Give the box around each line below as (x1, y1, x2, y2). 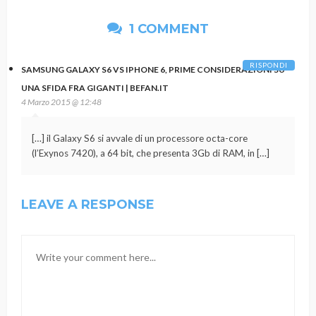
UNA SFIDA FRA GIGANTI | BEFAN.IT (21, 82, 169, 93)
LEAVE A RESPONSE (21, 196, 154, 212)
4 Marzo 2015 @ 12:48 (21, 96, 102, 107)
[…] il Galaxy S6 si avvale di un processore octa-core (32, 132, 248, 144)
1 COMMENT (126, 20, 209, 37)
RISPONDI (250, 60, 288, 69)
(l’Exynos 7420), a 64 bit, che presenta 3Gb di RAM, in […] (32, 147, 269, 159)
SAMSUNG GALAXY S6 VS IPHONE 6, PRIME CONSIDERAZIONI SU (21, 63, 285, 75)
